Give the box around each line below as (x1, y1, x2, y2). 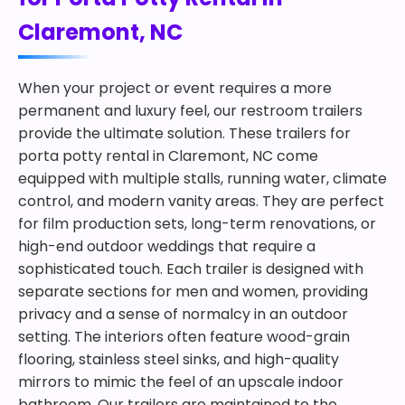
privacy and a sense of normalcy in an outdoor (18, 304, 348, 325)
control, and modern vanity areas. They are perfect (18, 191, 384, 212)
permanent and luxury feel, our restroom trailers (18, 100, 363, 121)
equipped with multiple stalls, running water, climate (18, 168, 387, 189)
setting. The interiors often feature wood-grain (18, 326, 350, 347)
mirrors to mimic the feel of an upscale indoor (18, 372, 344, 392)
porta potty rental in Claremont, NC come (18, 146, 318, 166)
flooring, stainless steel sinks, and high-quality (18, 349, 339, 370)
